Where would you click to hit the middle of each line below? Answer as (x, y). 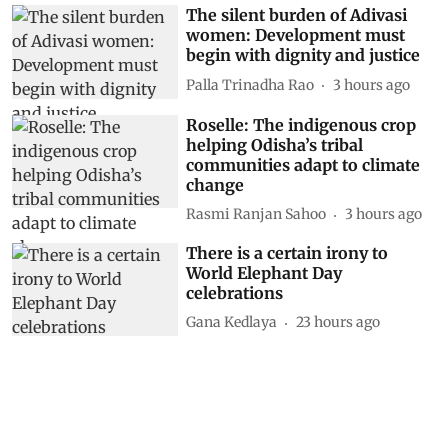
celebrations (235, 292)
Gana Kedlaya (232, 322)
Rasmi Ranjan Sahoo (256, 214)
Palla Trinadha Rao (250, 84)
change (215, 184)
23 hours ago (338, 322)
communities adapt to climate (303, 164)
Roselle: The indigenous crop (301, 124)
